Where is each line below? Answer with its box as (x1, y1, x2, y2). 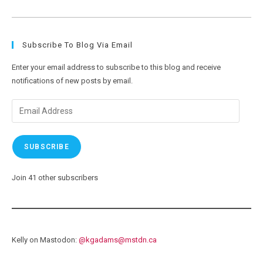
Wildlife (86, 1, 118, 11)
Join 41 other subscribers (12, 173, 98, 182)
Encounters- (86, 9, 138, 19)
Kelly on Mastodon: (12, 235, 79, 244)
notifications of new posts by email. (12, 76, 133, 85)
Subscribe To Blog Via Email (22, 41, 133, 49)
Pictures (86, 34, 122, 43)
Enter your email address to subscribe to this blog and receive (12, 63, 221, 72)
